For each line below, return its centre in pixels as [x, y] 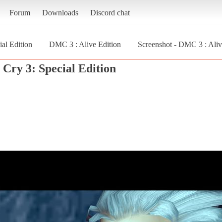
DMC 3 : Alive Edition [85, 44]
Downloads [60, 12]
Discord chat [110, 12]
